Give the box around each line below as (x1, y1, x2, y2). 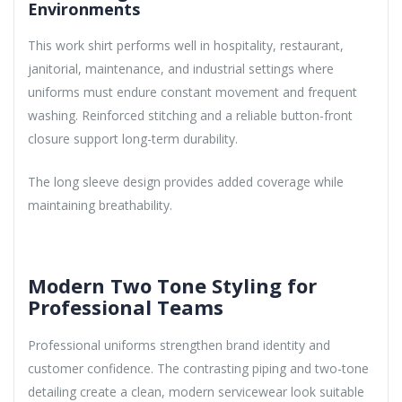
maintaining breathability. (28, 196, 172, 214)
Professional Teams (28, 293, 223, 320)
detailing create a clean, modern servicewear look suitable (28, 382, 364, 400)
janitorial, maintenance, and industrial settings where (28, 59, 334, 77)
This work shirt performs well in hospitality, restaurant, (28, 36, 344, 54)
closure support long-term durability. (28, 129, 238, 147)
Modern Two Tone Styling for (28, 271, 317, 299)
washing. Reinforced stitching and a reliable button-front (28, 106, 353, 124)
